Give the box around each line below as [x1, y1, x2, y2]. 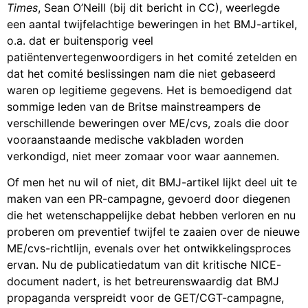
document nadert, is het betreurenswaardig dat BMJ [7, 274, 279, 289]
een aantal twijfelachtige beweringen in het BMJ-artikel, [7, 16, 297, 31]
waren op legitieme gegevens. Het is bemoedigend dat [7, 82, 292, 97]
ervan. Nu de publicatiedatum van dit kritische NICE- [7, 258, 281, 272]
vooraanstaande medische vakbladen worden [7, 132, 243, 146]
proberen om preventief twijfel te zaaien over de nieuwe [7, 225, 300, 239]
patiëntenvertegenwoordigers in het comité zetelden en [7, 49, 297, 64]
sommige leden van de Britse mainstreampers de [7, 99, 261, 113]
